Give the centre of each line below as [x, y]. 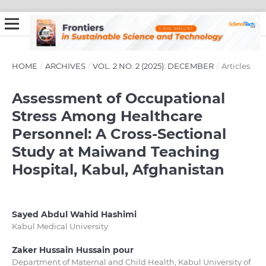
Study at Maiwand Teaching [115, 151]
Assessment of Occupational [118, 98]
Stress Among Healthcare [107, 116]
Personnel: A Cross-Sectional [119, 134]
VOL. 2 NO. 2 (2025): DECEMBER [153, 66]
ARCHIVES [65, 66]
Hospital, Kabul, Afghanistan [118, 169]
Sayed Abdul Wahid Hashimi [74, 214]
